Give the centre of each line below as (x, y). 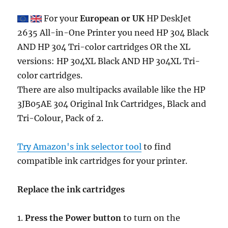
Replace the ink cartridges (71, 189)
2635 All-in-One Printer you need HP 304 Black (113, 32)
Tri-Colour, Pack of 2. (61, 118)
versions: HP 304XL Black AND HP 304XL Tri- (109, 61)
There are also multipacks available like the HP (111, 89)
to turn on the (151, 218)
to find (156, 146)
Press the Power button (73, 218)
